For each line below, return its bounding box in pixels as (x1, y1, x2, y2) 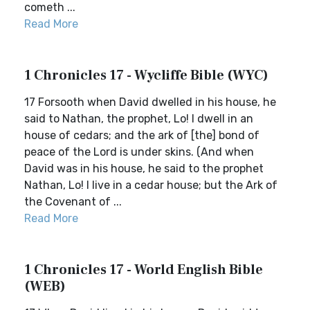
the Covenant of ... (24, 195, 122, 208)
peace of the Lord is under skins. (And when (24, 145, 254, 158)
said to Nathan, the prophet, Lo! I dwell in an (24, 112, 253, 125)
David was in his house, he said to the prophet (24, 162, 264, 175)
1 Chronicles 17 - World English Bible (24, 261, 263, 279)
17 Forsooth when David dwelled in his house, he (24, 95, 276, 109)
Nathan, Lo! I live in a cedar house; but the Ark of (24, 179, 277, 192)
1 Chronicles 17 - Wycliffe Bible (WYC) (24, 66, 268, 84)
